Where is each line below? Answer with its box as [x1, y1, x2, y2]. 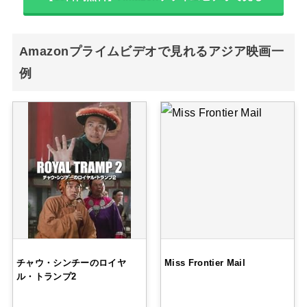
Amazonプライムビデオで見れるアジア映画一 [19, 45, 284, 59]
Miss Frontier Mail [164, 257, 245, 268]
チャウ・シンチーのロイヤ [16, 257, 126, 268]
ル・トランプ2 [16, 271, 77, 282]
